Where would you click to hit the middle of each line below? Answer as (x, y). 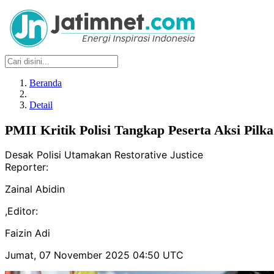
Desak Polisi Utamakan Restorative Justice (104, 155)
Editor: (23, 211)
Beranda (46, 83)
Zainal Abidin (35, 189)
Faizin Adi (28, 233)
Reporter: (27, 167)
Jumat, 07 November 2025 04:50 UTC (94, 255)
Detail (41, 105)
